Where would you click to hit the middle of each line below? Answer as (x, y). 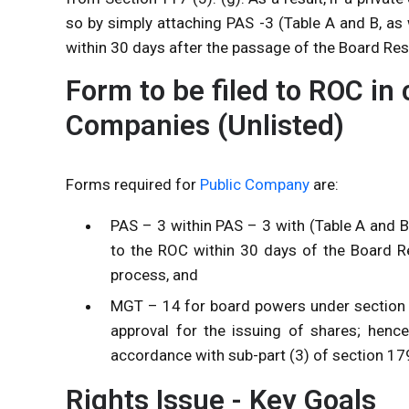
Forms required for (133, 184)
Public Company (255, 184)
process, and (155, 274)
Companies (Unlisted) (205, 125)
